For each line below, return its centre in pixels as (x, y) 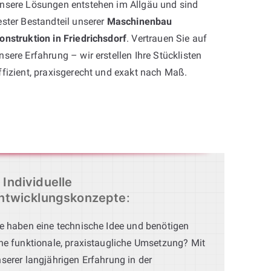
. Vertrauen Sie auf (167, 38)
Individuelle (38, 182)
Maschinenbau (139, 21)
